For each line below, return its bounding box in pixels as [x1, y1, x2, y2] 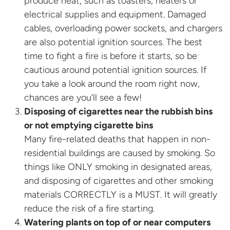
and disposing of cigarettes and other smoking [24, 175, 213, 186]
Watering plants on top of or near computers [24, 216, 210, 228]
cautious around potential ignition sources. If [24, 64, 206, 75]
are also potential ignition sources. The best [24, 36, 202, 48]
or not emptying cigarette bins [24, 119, 153, 131]
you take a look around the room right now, [24, 78, 200, 89]
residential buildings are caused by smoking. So [24, 147, 215, 159]
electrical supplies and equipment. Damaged [24, 8, 206, 20]
